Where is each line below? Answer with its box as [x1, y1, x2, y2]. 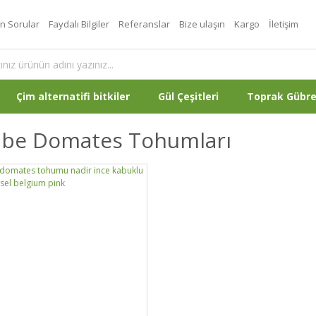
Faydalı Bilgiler [49, 18, 109, 30]
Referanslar [119, 18, 170, 30]
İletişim [269, 18, 298, 30]
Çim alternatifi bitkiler [16, 90, 130, 103]
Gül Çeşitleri [158, 90, 219, 103]
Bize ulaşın [179, 18, 225, 30]
